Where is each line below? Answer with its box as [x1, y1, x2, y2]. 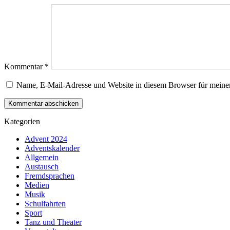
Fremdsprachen [25, 171, 74, 180]
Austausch [25, 162, 59, 171]
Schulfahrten [25, 199, 66, 208]
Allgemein [25, 152, 59, 162]
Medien [25, 180, 49, 189]
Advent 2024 [25, 134, 67, 143]
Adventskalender [25, 143, 80, 152]
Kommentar [4, 62, 45, 71]
